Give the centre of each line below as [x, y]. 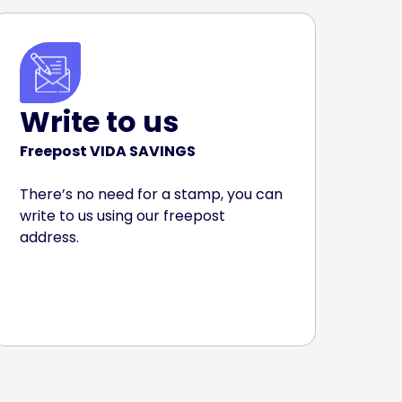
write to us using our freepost [123, 216]
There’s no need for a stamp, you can [152, 194]
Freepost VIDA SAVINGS [108, 151]
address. [50, 237]
